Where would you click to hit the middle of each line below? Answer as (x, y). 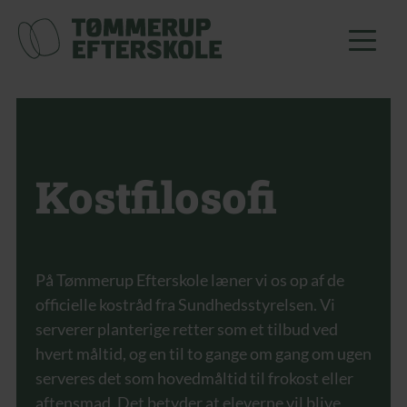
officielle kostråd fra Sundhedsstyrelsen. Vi (185, 304)
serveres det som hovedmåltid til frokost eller (194, 378)
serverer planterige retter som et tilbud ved (187, 329)
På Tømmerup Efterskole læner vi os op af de (190, 280)
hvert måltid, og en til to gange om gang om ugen (203, 353)
